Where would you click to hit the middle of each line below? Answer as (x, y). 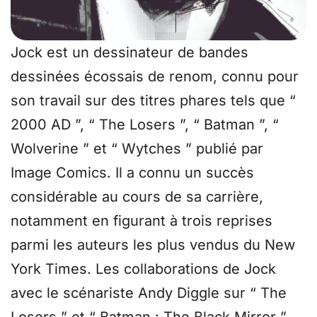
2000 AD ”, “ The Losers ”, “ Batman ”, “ (145, 125)
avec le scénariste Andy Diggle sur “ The (149, 293)
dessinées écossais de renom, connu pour (155, 77)
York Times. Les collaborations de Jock (143, 269)
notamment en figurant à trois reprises (142, 221)
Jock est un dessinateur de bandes (129, 53)
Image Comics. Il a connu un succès (132, 173)
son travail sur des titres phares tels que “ (153, 101)
